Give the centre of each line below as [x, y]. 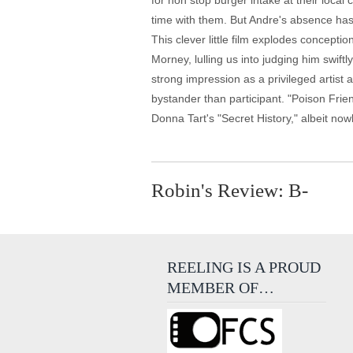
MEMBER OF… [221, 288]
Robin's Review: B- [230, 190]
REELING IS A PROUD [244, 267]
